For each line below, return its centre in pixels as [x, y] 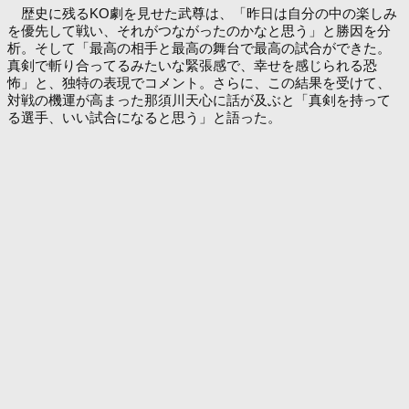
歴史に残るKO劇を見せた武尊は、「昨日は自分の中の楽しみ [202, 14]
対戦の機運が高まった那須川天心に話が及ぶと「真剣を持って [199, 100]
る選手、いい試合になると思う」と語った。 [144, 118]
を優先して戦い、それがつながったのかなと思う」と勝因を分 [199, 31]
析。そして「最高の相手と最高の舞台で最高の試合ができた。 [199, 48]
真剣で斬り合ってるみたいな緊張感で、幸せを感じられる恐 [192, 66]
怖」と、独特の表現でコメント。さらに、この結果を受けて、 [199, 83]
